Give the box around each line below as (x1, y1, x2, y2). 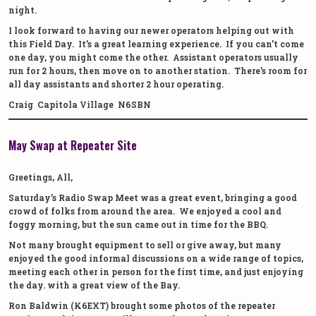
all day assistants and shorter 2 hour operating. (8, 78, 224, 90)
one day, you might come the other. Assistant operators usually (8, 51, 298, 63)
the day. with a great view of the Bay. (8, 279, 182, 291)
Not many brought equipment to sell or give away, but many (8, 238, 281, 250)
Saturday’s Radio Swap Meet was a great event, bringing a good (8, 191, 297, 203)
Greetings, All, (8, 171, 73, 183)
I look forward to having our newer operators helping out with (8, 24, 294, 36)
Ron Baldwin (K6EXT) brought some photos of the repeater (8, 299, 275, 311)
